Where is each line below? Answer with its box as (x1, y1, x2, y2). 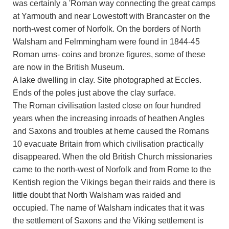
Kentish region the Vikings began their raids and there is (13, 177, 215, 187)
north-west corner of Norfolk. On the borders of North (13, 24, 201, 33)
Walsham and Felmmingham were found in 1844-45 (13, 37, 200, 46)
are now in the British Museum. (13, 62, 124, 72)
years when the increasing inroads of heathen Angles (13, 113, 204, 123)
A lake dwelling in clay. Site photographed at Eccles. (13, 75, 201, 84)
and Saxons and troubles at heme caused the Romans (13, 126, 209, 135)
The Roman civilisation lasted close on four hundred (13, 101, 201, 110)
